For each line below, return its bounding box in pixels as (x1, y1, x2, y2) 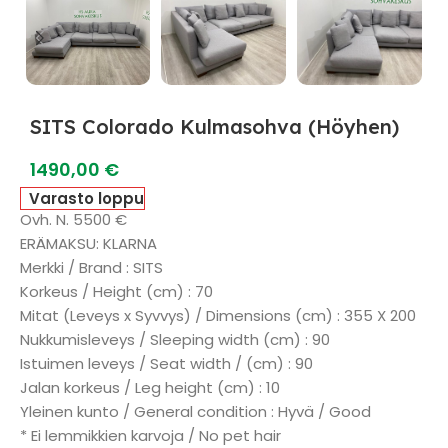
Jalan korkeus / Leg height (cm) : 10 (20, 377, 280, 398)
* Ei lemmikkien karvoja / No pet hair (20, 425, 281, 446)
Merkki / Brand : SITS (20, 257, 163, 278)
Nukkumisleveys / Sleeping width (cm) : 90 (20, 329, 330, 350)
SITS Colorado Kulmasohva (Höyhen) (30, 114, 399, 139)
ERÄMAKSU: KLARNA (20, 233, 157, 254)
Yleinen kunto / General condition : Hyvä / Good (20, 401, 371, 422)
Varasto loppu (29, 188, 145, 209)
